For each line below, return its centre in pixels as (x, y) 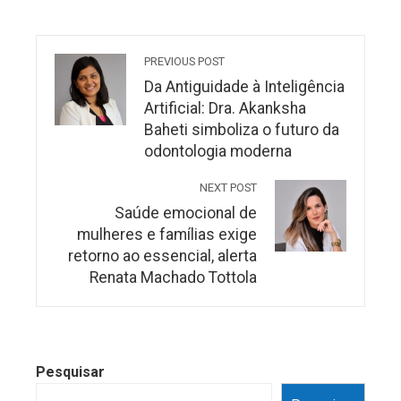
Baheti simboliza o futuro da (242, 129)
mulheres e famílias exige (167, 234)
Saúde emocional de (186, 213)
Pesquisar (70, 371)
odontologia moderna (218, 151)
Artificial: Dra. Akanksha (225, 108)
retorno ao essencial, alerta (162, 256)
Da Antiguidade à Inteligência (244, 86)
